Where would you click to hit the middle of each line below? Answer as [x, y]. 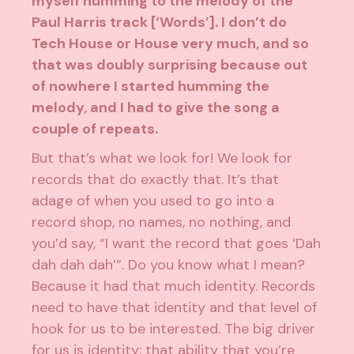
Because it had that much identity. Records [174, 286]
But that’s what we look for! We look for [162, 158]
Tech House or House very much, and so [171, 44]
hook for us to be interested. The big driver [174, 329]
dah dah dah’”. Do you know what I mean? [169, 265]
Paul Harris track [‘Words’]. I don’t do [160, 23]
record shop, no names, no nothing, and [162, 222]
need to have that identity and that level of [175, 308]
